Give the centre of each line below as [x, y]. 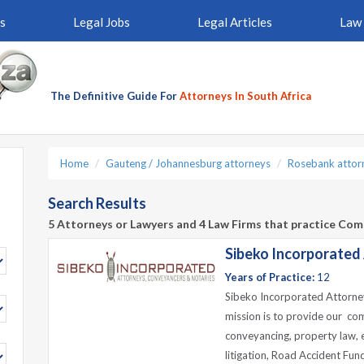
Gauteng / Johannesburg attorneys [188, 163]
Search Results [97, 203]
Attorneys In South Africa [245, 96]
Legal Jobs [101, 22]
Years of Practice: [270, 277]
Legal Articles [234, 22]
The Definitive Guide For [115, 96]
